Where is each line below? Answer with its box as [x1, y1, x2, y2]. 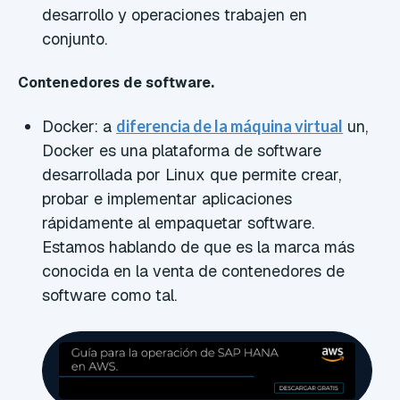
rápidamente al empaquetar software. [42, 212, 315, 234]
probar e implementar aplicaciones [42, 188, 293, 210]
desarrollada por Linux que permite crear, [42, 164, 342, 186]
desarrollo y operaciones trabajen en [42, 4, 308, 25]
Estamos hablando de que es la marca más [42, 237, 355, 258]
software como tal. [42, 285, 178, 306]
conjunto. [42, 28, 108, 49]
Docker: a [42, 116, 117, 137]
